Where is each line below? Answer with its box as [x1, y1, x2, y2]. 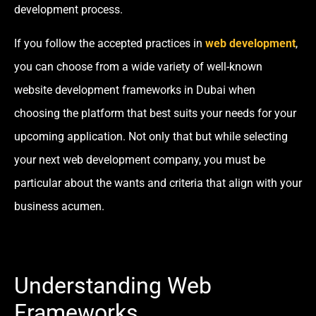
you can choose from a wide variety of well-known [14, 59, 262, 73]
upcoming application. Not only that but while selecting [14, 129, 288, 143]
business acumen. [14, 199, 104, 213]
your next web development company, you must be [14, 152, 265, 166]
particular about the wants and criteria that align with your [14, 176, 302, 190]
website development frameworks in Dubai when [14, 83, 255, 97]
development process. [14, 3, 123, 17]
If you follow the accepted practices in [14, 36, 202, 50]
